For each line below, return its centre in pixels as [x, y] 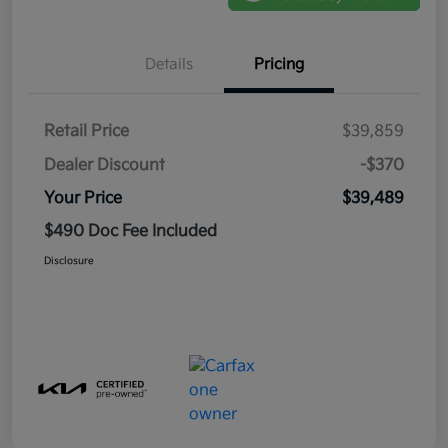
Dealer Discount [104, 165]
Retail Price [86, 131]
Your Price [83, 198]
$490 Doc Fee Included [130, 231]
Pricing [279, 64]
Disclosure [69, 261]
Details [169, 64]
